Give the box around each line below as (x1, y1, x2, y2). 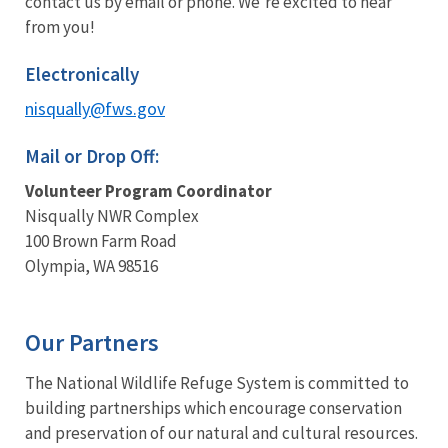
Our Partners (25, 326, 159, 358)
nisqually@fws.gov (25, 96, 165, 120)
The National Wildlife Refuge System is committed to (25, 371, 409, 394)
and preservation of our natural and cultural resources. (25, 421, 418, 444)
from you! (25, 15, 95, 38)
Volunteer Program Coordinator (25, 179, 272, 202)
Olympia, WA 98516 (25, 254, 158, 277)
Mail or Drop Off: (25, 143, 171, 168)
